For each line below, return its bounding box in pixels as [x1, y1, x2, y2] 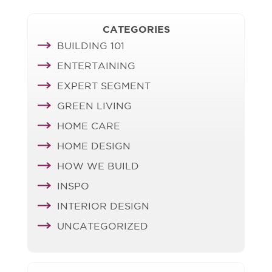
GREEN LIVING [57, 102, 132, 112]
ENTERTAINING [57, 62, 135, 72]
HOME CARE [57, 122, 120, 132]
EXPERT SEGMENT [57, 82, 151, 92]
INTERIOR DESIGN [57, 202, 149, 212]
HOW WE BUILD [57, 162, 139, 172]
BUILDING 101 [57, 42, 124, 52]
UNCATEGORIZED [57, 222, 148, 233]
